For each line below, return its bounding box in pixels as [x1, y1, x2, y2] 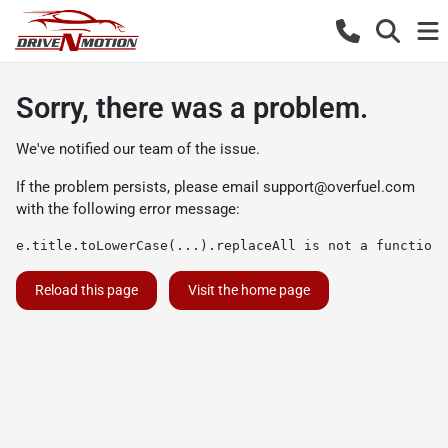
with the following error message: [16, 200, 240, 218]
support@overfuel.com [263, 178, 415, 196]
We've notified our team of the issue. [16, 140, 260, 158]
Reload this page [35, 282, 138, 298]
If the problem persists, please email [16, 178, 263, 196]
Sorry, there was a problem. [16, 91, 368, 125]
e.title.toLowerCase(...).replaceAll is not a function [16, 238, 440, 253]
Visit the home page [188, 282, 310, 298]
